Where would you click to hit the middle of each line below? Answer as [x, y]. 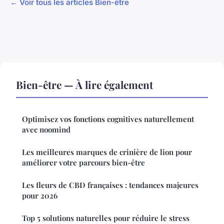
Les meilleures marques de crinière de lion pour [107, 152]
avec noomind [46, 130]
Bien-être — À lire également [84, 85]
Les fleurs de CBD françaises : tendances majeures [110, 185]
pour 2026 [40, 196]
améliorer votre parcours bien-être [83, 163]
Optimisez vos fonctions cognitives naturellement [108, 119]
